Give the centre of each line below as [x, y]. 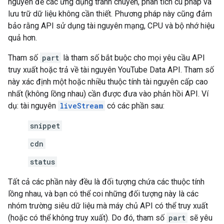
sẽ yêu [200, 218]
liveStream [81, 106]
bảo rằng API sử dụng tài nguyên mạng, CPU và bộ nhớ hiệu [111, 26]
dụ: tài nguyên [33, 106]
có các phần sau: [135, 106]
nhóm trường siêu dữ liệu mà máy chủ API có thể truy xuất [108, 206]
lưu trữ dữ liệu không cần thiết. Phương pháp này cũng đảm [110, 14]
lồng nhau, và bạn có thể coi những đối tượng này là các [103, 194]
